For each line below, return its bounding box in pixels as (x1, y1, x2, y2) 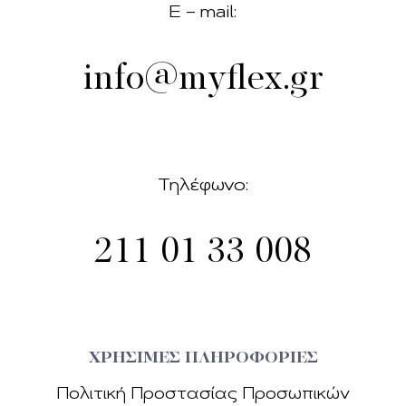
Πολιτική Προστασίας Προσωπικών (56, 387, 350, 403)
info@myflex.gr (82, 62, 324, 99)
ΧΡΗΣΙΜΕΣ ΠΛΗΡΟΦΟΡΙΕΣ (88, 350, 318, 368)
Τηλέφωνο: (158, 179, 248, 196)
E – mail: (169, 5, 237, 23)
